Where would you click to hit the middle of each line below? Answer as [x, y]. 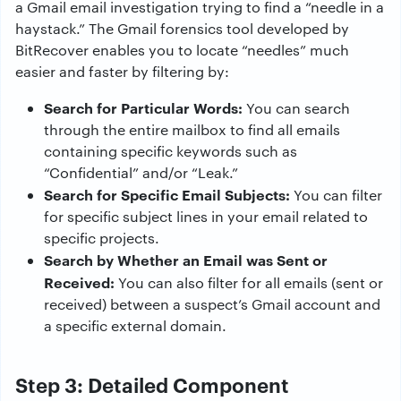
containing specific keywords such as [171, 151]
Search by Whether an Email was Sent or [186, 260]
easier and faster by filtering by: [122, 71]
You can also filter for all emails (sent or [249, 282]
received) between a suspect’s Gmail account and [212, 304]
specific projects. [102, 238]
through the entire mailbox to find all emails [192, 129]
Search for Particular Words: [143, 107]
